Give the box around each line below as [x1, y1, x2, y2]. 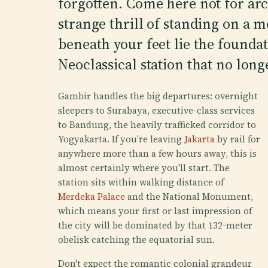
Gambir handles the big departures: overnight [58, 90, 258, 102]
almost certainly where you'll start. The [58, 162, 230, 174]
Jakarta [184, 133, 215, 145]
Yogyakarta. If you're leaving [58, 133, 185, 145]
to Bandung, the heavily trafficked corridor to [58, 118, 257, 131]
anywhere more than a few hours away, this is [58, 147, 257, 160]
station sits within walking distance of [58, 176, 224, 188]
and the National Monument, [125, 190, 254, 203]
